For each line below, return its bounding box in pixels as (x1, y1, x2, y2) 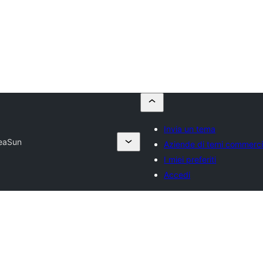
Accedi (164, 170, 191, 180)
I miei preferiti (164, 154, 217, 164)
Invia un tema (164, 124, 216, 134)
